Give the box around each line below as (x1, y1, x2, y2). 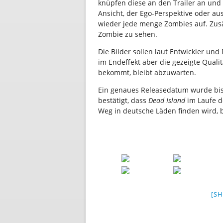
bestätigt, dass (98, 96, 148, 105)
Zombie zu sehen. (98, 29, 157, 39)
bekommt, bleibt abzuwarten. (98, 68, 196, 77)
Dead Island (148, 96, 185, 105)
